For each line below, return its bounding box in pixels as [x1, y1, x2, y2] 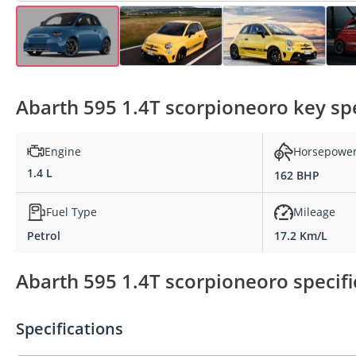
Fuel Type [46, 204, 97, 220]
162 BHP [274, 167, 319, 183]
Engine [44, 143, 81, 159]
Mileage [293, 204, 335, 220]
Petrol [27, 227, 60, 243]
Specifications [16, 318, 123, 340]
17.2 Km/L [274, 227, 327, 243]
